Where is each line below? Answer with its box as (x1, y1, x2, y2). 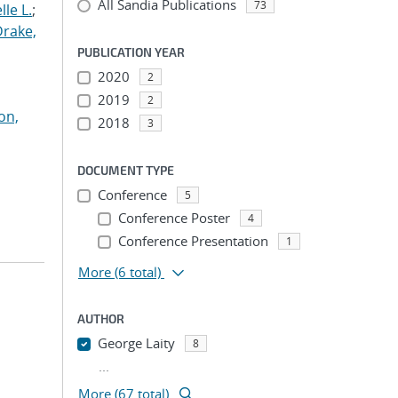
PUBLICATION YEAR (77, 44, 185, 60)
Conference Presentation (117, 232, 268, 250)
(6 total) (115, 263, 161, 281)
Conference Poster (117, 209, 230, 227)
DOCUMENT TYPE (77, 163, 174, 178)
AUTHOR (77, 311, 124, 326)
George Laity (97, 334, 175, 352)
